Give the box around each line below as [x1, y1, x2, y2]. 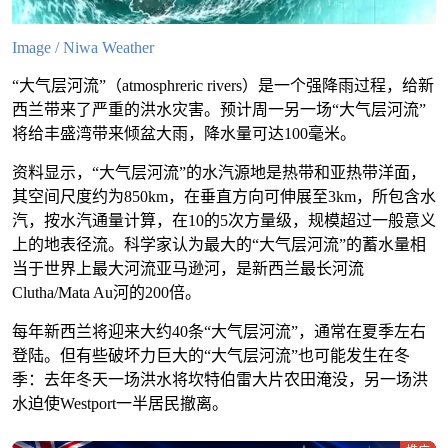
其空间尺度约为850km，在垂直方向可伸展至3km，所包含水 [12, 188, 436, 206]
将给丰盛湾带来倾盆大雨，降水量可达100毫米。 [12, 125, 356, 143]
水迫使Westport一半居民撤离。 [12, 395, 228, 413]
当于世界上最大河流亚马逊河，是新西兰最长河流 [12, 260, 364, 278]
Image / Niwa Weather [12, 39, 154, 57]
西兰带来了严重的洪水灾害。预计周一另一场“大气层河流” [12, 101, 426, 119]
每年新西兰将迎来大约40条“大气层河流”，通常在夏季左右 [12, 323, 426, 341]
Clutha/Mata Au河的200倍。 [12, 284, 201, 302]
